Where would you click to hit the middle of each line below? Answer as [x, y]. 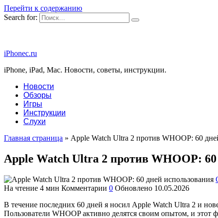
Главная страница [33, 138]
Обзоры [37, 95]
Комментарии [84, 188]
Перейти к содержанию [43, 8]
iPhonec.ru [20, 53]
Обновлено [134, 188]
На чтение [21, 188]
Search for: [21, 17]
